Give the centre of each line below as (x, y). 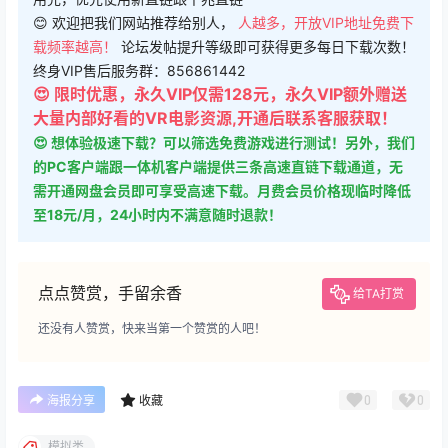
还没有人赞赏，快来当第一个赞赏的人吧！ (152, 329)
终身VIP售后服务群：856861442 (139, 71)
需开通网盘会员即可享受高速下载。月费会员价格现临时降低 (222, 191)
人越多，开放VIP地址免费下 (326, 23)
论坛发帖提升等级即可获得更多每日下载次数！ (268, 47)
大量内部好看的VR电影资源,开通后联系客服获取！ (215, 118)
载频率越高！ (77, 47)
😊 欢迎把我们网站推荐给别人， (135, 23)
